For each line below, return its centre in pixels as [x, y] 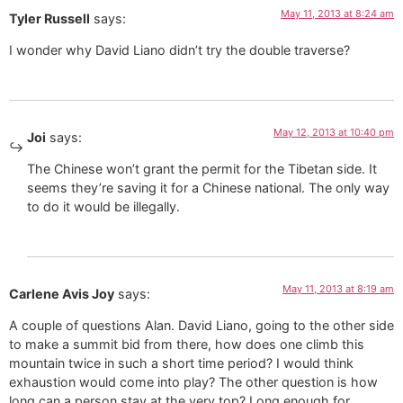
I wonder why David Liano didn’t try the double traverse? [179, 50]
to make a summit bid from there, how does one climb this [187, 344]
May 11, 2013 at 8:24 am [337, 14]
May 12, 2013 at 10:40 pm [334, 132]
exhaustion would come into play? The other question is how [193, 382]
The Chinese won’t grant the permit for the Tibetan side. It [202, 169]
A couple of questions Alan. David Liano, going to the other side [201, 325]
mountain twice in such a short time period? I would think [181, 363]
